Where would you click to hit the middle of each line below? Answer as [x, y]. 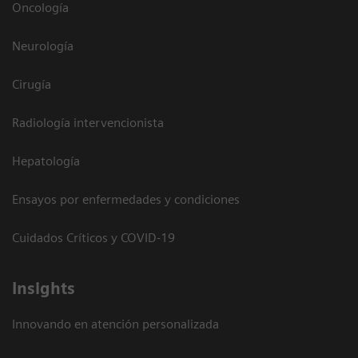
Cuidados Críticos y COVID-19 [93, 237]
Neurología [43, 46]
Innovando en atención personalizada [115, 324]
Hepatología [46, 161]
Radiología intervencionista [88, 122]
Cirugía [32, 84]
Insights [44, 288]
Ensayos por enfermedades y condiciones [126, 199]
